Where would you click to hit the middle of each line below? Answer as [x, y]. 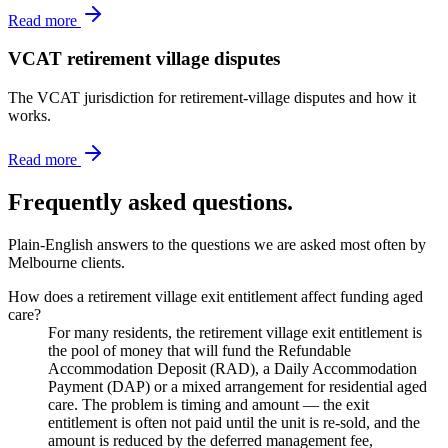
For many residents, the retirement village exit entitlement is [235, 332]
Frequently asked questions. [150, 201]
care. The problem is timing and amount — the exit [208, 404]
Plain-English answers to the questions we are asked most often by [217, 244]
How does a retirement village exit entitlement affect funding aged [215, 296]
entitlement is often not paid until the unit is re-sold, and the [234, 422]
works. [29, 115]
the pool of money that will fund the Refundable [199, 350]
